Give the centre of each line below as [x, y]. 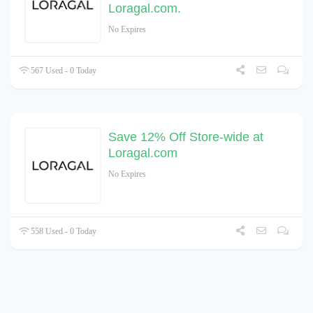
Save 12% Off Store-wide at [186, 137]
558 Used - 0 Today [63, 232]
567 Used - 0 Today [63, 71]
